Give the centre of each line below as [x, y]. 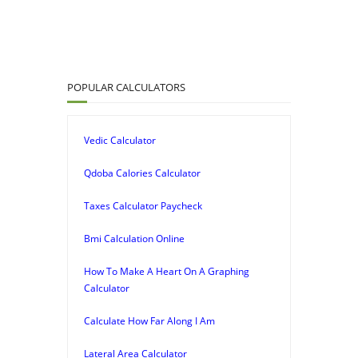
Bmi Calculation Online [134, 238]
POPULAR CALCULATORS [126, 87]
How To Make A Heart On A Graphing [167, 271]
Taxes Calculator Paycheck [143, 205]
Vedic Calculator [120, 140]
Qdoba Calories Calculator [142, 173]
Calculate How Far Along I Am [149, 320]
